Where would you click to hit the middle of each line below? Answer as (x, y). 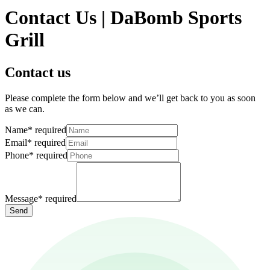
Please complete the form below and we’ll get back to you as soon (130, 98)
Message (21, 198)
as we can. (25, 108)
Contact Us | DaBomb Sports (123, 18)
